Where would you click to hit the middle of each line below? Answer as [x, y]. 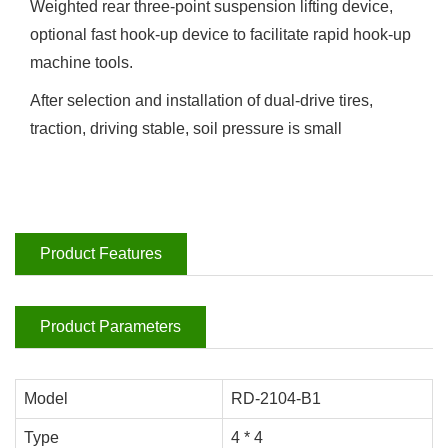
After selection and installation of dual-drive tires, [201, 100]
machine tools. [81, 62]
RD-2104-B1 [276, 398]
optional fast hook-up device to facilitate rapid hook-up [220, 34]
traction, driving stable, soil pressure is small [186, 128]
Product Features [101, 253]
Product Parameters [110, 326]
